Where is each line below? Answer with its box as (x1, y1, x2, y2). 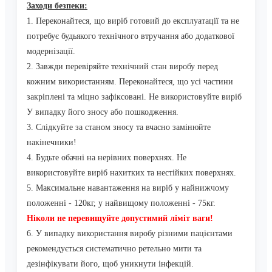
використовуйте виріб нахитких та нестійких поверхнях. (27, 168, 236, 178)
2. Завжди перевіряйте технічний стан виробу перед (27, 62, 218, 72)
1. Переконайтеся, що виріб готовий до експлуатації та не (27, 16, 239, 26)
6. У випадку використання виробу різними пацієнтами (27, 229, 233, 239)
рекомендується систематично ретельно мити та (27, 244, 202, 254)
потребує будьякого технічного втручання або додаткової (27, 32, 234, 41)
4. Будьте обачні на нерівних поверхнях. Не (27, 153, 186, 163)
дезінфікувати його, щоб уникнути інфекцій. (27, 259, 194, 269)
